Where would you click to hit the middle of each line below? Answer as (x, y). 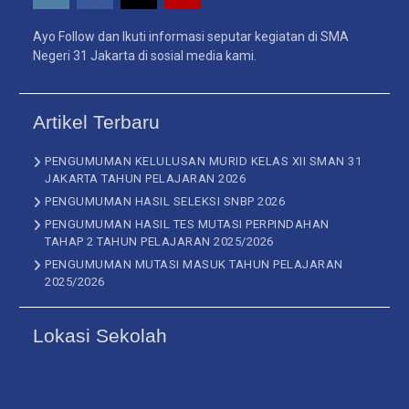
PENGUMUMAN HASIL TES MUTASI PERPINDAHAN (187, 224)
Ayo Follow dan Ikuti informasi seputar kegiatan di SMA (191, 37)
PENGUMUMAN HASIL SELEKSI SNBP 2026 (165, 201)
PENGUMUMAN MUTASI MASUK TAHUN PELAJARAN (194, 264)
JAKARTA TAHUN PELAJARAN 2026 (146, 178)
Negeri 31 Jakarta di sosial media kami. (145, 56)
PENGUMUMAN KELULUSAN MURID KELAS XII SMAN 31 (204, 161)
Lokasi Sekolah (100, 336)
